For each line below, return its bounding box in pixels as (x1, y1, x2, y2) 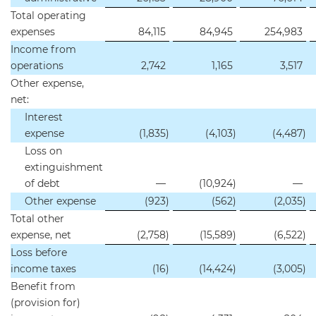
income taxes (11, 262, 76, 275)
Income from (11, 43, 76, 56)
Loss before (11, 246, 67, 259)
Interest (25, 111, 63, 123)
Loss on (25, 145, 62, 157)
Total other (11, 212, 64, 225)
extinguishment (25, 161, 103, 174)
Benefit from (11, 280, 75, 293)
